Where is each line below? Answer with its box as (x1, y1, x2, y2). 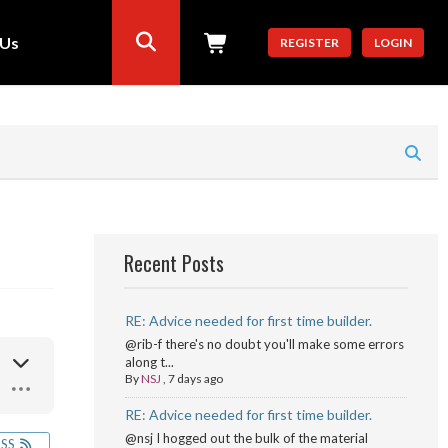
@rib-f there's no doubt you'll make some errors (124, 336, 404, 352)
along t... (124, 354, 174, 370)
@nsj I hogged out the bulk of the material (124, 430, 368, 446)
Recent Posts (123, 248, 224, 278)
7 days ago (167, 371, 223, 386)
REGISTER (279, 35, 339, 50)
